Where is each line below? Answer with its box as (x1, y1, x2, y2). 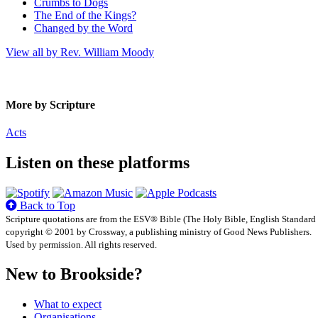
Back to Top (17, 199, 75, 212)
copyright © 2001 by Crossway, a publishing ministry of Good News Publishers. (6, 226, 312, 237)
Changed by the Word (34, 22, 133, 35)
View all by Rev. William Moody (6, 46, 154, 59)
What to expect (34, 297, 102, 310)
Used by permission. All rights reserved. (6, 238, 157, 250)
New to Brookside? (6, 264, 143, 283)
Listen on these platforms (6, 153, 190, 172)
